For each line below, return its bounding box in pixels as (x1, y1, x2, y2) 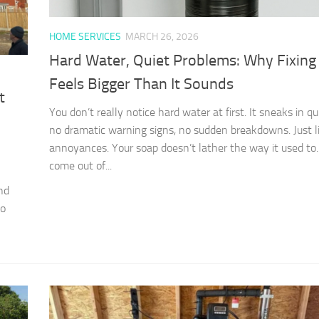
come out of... (49, 158, 112, 172)
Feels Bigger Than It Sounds (49, 74, 234, 93)
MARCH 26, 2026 (125, 31, 199, 43)
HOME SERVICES (49, 31, 121, 43)
